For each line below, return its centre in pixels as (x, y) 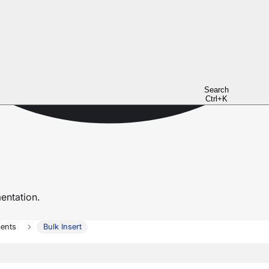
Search (216, 90)
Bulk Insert (62, 227)
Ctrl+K (216, 99)
